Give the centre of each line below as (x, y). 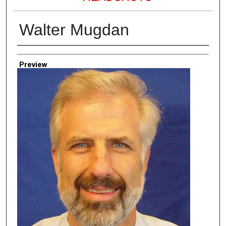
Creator (30, 53)
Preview (33, 65)
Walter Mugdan (74, 30)
